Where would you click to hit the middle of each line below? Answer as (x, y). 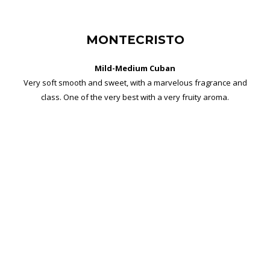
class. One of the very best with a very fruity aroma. (135, 97)
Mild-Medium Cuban (135, 68)
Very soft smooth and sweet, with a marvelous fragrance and (135, 82)
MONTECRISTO (135, 39)
